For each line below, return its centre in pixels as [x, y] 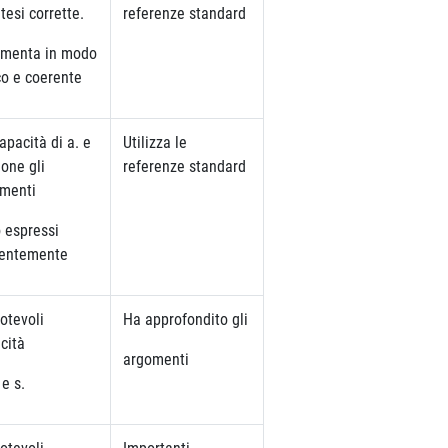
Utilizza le [155, 142]
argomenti [156, 359]
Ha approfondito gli [185, 319]
